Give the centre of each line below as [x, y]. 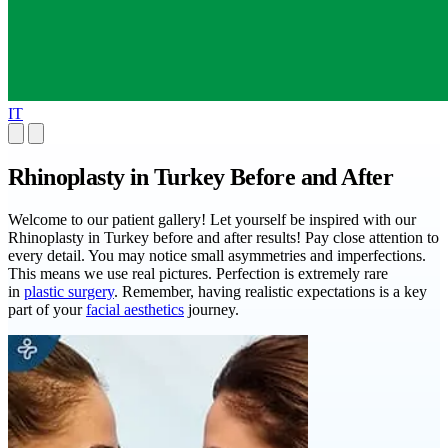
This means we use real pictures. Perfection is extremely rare [198, 273]
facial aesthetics [135, 309]
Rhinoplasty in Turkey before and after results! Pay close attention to [223, 237]
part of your [47, 309]
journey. [211, 309]
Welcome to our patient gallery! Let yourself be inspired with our [212, 219]
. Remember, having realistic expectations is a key [270, 291]
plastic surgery [69, 291]
